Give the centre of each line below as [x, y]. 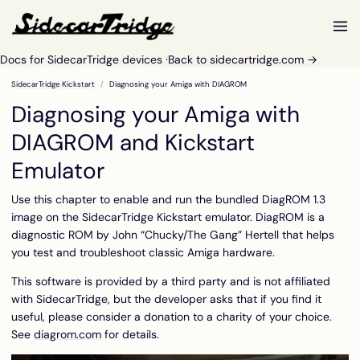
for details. [130, 334]
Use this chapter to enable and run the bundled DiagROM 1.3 [168, 199]
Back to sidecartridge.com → [243, 59]
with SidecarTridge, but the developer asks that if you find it [166, 299]
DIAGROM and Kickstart [133, 143]
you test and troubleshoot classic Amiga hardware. [143, 252]
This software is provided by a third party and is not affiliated [171, 281]
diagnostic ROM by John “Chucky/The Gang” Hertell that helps [173, 235]
